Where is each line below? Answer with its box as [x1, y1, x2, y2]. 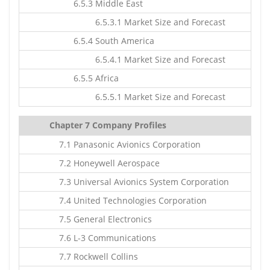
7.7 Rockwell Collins [49, 251, 138, 262]
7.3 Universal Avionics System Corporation [49, 176, 229, 187]
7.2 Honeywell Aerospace [49, 157, 160, 169]
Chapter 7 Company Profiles [49, 119, 166, 131]
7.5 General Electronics [49, 213, 152, 225]
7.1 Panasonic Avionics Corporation [49, 139, 201, 150]
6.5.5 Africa [49, 72, 119, 84]
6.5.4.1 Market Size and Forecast [49, 54, 225, 65]
